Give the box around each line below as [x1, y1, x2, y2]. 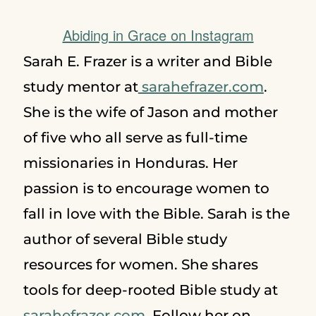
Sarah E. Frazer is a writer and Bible [23, 53, 272, 71]
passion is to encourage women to [23, 180, 269, 197]
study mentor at [23, 78, 138, 96]
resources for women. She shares [23, 256, 258, 274]
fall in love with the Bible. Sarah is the [23, 205, 290, 223]
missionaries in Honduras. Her [23, 154, 238, 172]
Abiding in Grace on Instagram [62, 25, 254, 46]
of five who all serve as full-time [23, 129, 248, 147]
